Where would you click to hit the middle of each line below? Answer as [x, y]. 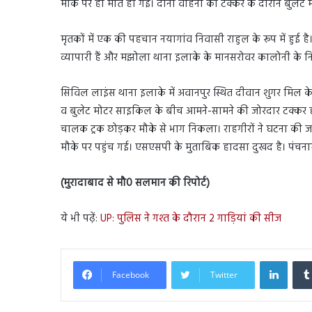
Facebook [131, 274]
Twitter [224, 274]
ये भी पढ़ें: [80, 218]
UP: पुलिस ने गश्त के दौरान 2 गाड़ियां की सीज [191, 218]
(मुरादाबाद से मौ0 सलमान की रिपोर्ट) [135, 183]
